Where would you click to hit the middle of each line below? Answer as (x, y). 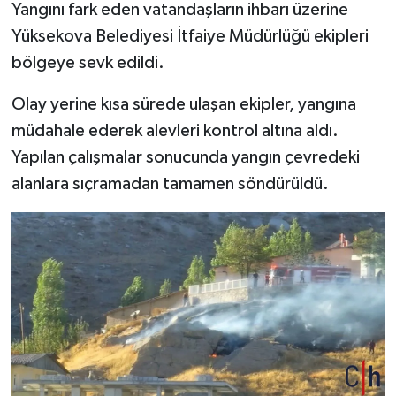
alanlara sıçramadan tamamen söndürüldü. (170, 183)
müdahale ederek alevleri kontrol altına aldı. (175, 130)
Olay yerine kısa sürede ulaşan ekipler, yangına (183, 104)
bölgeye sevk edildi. (88, 62)
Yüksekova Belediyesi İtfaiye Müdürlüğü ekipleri (190, 36)
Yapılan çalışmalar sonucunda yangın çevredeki (185, 157)
